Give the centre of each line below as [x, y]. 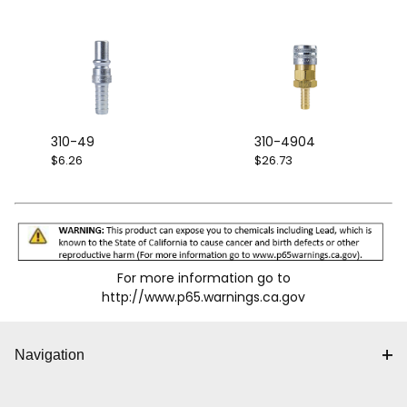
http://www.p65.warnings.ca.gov [203, 297]
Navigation [50, 355]
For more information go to [203, 278]
